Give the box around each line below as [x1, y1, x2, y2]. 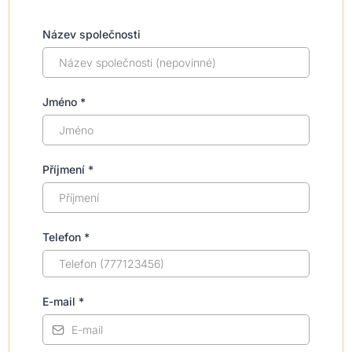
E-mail [42, 295, 79, 308]
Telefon [42, 230, 84, 244]
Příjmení [42, 163, 88, 176]
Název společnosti [42, 27, 141, 41]
